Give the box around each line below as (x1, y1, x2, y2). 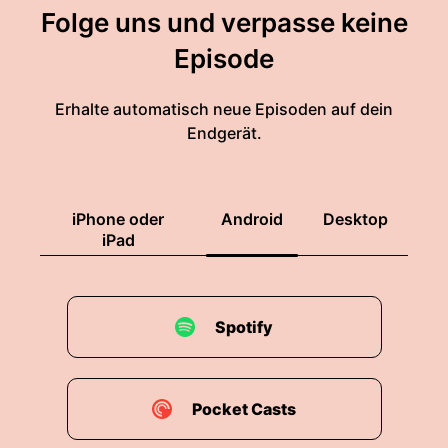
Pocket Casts (192, 399, 296, 419)
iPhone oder (72, 209, 164, 229)
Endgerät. (186, 123, 262, 143)
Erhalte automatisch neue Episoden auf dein (55, 99, 393, 119)
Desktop (323, 209, 388, 229)
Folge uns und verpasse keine (40, 7, 408, 38)
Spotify (215, 317, 273, 337)
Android (221, 209, 283, 229)
